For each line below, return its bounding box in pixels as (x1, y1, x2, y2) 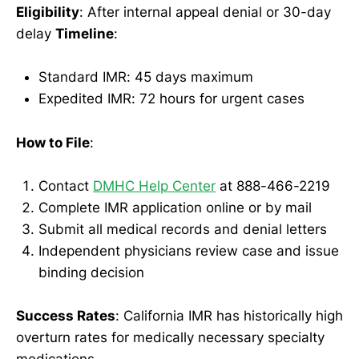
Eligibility (16, 4, 79, 21)
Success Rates (16, 307, 115, 324)
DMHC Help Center (93, 177, 216, 194)
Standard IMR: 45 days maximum (38, 69, 253, 86)
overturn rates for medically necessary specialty (16, 329, 325, 345)
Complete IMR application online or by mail (38, 199, 312, 216)
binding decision (38, 264, 144, 280)
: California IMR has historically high (115, 307, 343, 324)
